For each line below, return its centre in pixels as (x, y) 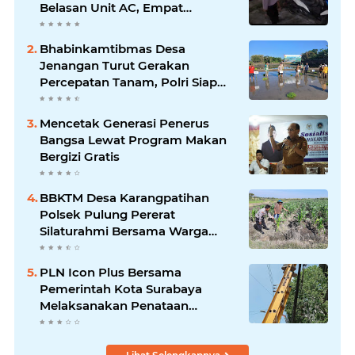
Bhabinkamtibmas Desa (113, 49)
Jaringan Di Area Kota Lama (124, 323)
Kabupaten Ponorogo (105, 116)
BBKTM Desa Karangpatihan (124, 198)
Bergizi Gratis (80, 157)
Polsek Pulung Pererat (107, 215)
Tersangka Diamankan (108, 25)
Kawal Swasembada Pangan (126, 99)
